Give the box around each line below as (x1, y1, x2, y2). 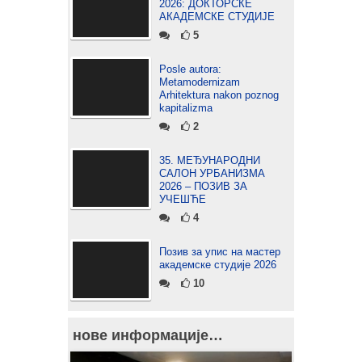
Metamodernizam (159, 76, 240, 88)
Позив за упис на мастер (159, 246, 280, 258)
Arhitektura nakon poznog (159, 89, 279, 101)
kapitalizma (159, 102, 213, 114)
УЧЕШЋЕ (159, 193, 206, 205)
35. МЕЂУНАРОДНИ (159, 154, 260, 166)
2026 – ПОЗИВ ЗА (159, 180, 247, 192)
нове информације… (73, 327, 223, 343)
